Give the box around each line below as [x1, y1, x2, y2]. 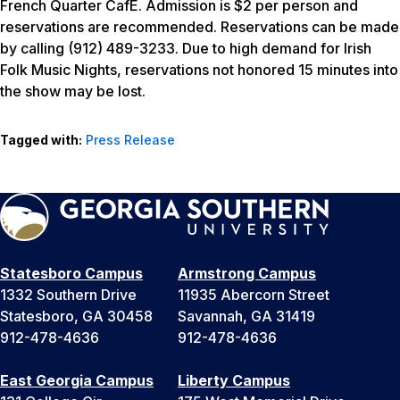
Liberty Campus [178, 371, 290, 390]
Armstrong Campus [178, 264, 316, 283]
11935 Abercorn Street [178, 286, 329, 304]
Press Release [86, 132, 175, 148]
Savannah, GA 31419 [178, 307, 315, 326]
